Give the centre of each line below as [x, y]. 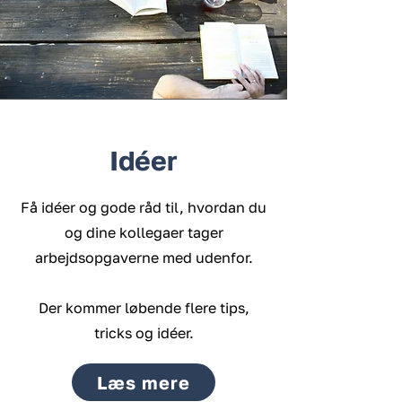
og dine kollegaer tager [144, 232]
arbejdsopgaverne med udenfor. [144, 258]
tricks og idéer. [144, 333]
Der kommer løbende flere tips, [144, 308]
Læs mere [144, 382]
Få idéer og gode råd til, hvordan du [144, 207]
